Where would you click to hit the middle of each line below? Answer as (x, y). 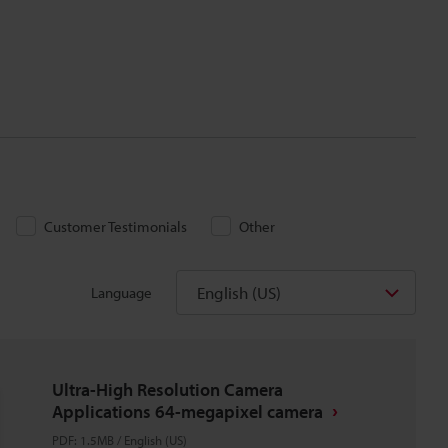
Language (121, 292)
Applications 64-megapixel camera (187, 411)
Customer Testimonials (115, 226)
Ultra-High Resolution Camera (167, 389)
